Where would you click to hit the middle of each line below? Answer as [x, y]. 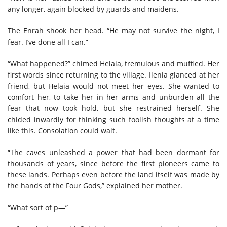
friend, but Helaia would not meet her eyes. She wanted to [113, 86]
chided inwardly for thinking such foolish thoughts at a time [113, 119]
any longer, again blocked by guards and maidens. [93, 9]
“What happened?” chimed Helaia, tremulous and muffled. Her [113, 63]
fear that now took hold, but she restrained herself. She [113, 108]
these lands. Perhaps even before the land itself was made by [113, 174]
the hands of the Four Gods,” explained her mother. [95, 185]
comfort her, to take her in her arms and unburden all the [113, 97]
